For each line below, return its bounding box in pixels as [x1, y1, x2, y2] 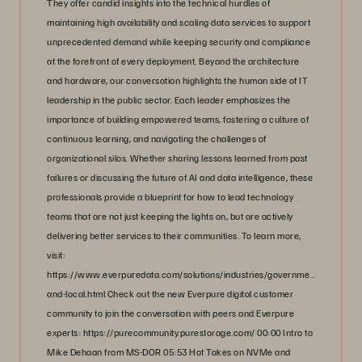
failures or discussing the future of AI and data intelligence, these [47, 171, 313, 184]
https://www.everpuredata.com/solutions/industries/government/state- [47, 268, 345, 281]
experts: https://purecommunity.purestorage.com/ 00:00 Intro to [47, 326, 313, 339]
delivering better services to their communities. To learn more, [47, 229, 301, 242]
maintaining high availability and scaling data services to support [47, 16, 310, 29]
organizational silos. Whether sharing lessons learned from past [47, 152, 308, 165]
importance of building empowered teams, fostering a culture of [47, 113, 309, 126]
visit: [47, 249, 65, 262]
